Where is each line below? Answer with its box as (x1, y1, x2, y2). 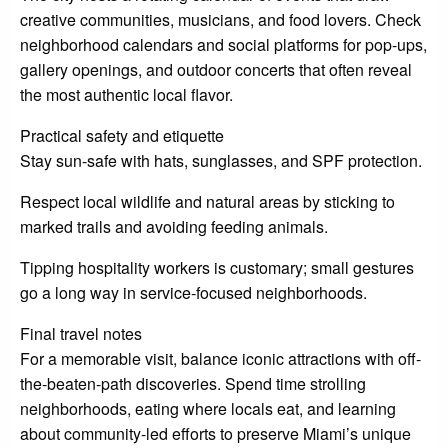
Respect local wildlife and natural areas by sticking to (20, 190, 395, 214)
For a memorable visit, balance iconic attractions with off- (20, 347, 421, 371)
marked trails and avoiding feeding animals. (20, 215, 328, 239)
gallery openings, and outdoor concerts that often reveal (20, 58, 412, 82)
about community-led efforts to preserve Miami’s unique (20, 422, 411, 446)
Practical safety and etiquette (20, 124, 224, 148)
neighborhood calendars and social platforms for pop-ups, (20, 33, 427, 57)
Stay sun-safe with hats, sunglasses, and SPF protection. (20, 149, 422, 173)
